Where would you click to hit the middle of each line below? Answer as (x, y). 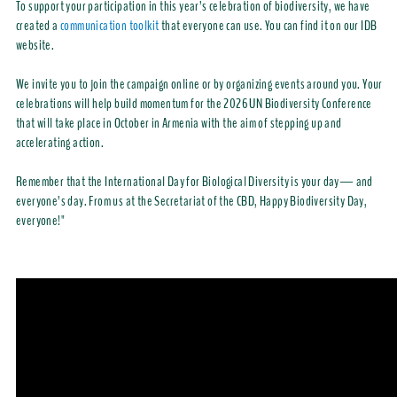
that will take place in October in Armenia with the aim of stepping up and (179, 124)
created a (38, 26)
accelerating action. (59, 143)
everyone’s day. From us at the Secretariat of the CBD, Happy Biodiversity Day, (191, 202)
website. (36, 46)
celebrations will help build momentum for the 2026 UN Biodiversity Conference (194, 104)
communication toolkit (110, 26)
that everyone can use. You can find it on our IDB (269, 26)
